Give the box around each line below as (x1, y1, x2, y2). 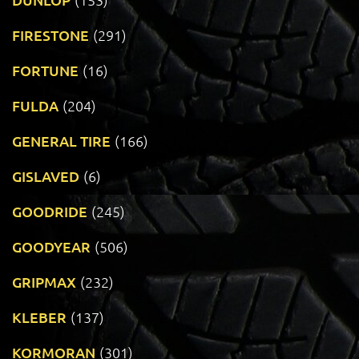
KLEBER (12, 308, 67, 327)
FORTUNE (12, 61, 79, 80)
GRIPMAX (12, 272, 76, 292)
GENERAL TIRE (12, 131, 111, 151)
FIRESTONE (12, 26, 89, 45)
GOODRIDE (12, 202, 87, 221)
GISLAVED (12, 167, 79, 186)
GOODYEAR (12, 237, 91, 256)
